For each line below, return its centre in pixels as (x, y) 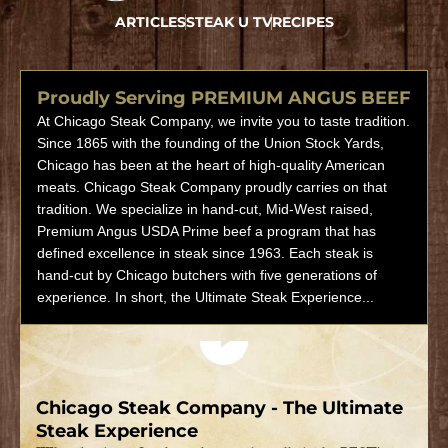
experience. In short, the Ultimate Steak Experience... (205, 297)
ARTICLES (150, 21)
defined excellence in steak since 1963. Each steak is (205, 253)
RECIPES (302, 21)
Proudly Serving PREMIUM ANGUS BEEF (224, 98)
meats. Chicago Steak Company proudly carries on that (212, 187)
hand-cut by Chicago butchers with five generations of (207, 275)
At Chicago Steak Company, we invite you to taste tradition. (223, 121)
